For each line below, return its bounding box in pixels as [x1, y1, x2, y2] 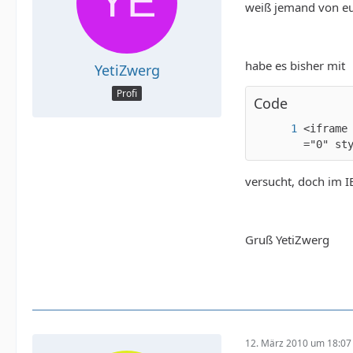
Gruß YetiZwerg [245, 232, 329, 247]
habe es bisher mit [245, 58, 345, 73]
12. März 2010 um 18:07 [245, 336, 351, 350]
